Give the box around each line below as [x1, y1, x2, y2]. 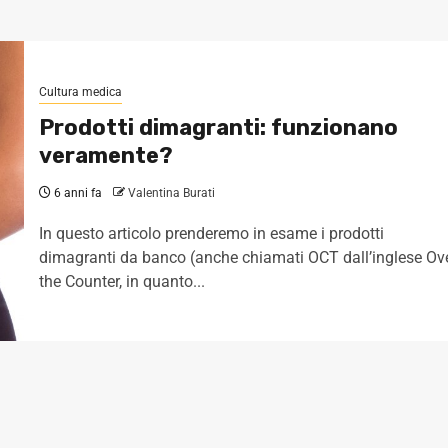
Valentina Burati [128, 185, 215, 200]
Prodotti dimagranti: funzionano [39, 113, 398, 141]
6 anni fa [51, 185, 102, 200]
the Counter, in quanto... [39, 271, 205, 291]
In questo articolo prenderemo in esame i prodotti [39, 223, 384, 243]
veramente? [39, 141, 173, 169]
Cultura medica [39, 84, 122, 99]
